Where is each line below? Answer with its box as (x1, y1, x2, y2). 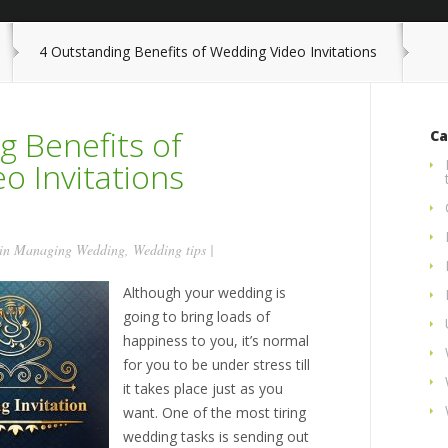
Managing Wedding (14, 240, 125, 259)
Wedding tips (133, 240, 206, 259)
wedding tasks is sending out (123, 427, 309, 446)
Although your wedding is (123, 283, 286, 302)
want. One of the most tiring (123, 403, 306, 422)
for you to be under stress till (123, 355, 310, 374)
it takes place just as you (123, 379, 283, 398)
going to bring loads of (123, 307, 270, 326)
